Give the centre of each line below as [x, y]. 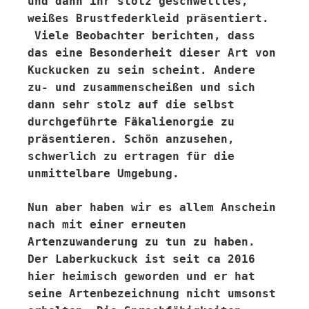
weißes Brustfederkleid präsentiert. [148, 18]
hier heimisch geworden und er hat [141, 276]
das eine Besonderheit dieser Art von [152, 53]
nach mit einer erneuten [107, 225]
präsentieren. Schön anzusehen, [131, 139]
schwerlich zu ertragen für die [131, 156]
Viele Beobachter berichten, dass [141, 36]
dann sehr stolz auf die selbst [131, 104]
